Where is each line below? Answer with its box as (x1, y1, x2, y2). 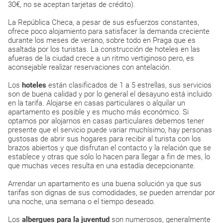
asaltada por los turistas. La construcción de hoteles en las (8, 45, 200, 54)
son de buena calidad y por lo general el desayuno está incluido (8, 90, 212, 99)
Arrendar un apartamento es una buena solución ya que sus (8, 179, 202, 188)
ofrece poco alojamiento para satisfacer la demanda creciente (8, 27, 210, 36)
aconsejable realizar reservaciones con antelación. (8, 63, 171, 72)
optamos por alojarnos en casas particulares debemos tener (8, 116, 204, 125)
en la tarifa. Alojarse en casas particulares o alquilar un (8, 99, 185, 108)
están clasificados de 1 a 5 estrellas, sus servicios (48, 81, 212, 90)
